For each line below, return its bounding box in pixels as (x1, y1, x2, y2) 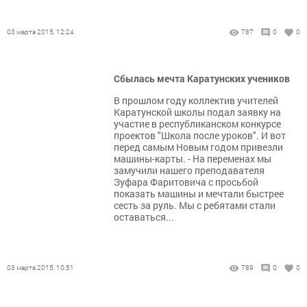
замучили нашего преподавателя (114, 164, 265, 177)
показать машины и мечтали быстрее (114, 187, 284, 201)
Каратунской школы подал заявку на (114, 106, 281, 119)
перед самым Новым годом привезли (114, 140, 283, 154)
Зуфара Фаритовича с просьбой (114, 175, 258, 189)
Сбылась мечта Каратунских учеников (114, 72, 290, 86)
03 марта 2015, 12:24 (7, 27, 74, 37)
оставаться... (114, 210, 174, 224)
